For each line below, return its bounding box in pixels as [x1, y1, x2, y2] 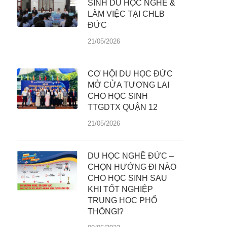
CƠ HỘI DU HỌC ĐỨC [88, 69, 173, 78]
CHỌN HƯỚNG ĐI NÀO [88, 163, 177, 171]
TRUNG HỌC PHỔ [88, 196, 158, 205]
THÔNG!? [88, 207, 124, 216]
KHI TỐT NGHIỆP [88, 185, 154, 194]
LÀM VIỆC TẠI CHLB [88, 10, 165, 18]
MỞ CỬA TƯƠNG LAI [88, 81, 170, 89]
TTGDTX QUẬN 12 [88, 103, 158, 111]
